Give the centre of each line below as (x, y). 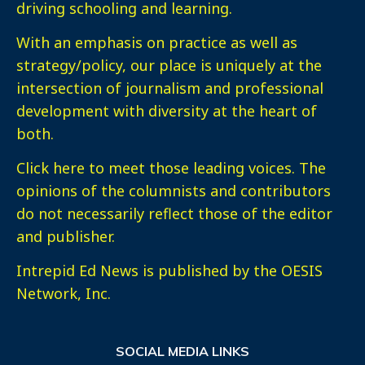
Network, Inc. (64, 293)
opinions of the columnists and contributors (174, 190)
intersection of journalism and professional (170, 88)
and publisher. (66, 236)
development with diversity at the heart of (167, 110)
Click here (51, 167)
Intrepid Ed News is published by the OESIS (169, 270)
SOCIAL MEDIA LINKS (182, 351)
